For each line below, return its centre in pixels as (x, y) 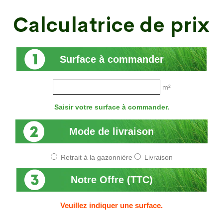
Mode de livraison (111, 131)
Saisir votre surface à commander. (111, 107)
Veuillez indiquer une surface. (111, 205)
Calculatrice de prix (111, 25)
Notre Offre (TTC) (111, 180)
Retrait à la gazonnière (96, 157)
